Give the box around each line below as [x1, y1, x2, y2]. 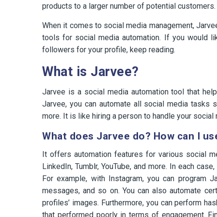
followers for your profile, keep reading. [42, 45, 175, 55]
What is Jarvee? [42, 64, 139, 80]
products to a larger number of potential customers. [42, 1, 216, 11]
